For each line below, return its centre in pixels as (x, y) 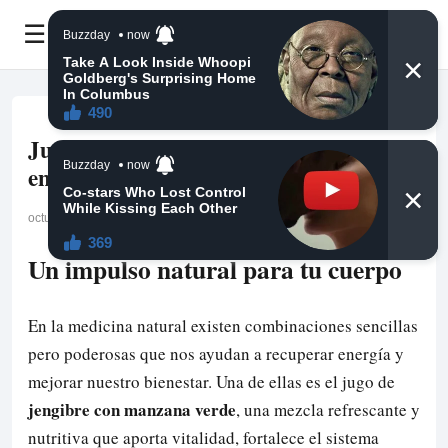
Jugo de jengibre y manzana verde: (202, 149)
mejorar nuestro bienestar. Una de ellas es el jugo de (211, 382)
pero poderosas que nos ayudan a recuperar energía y (216, 354)
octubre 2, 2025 (70, 218)
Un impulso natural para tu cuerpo (215, 269)
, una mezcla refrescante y (328, 410)
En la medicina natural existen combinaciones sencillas (223, 326)
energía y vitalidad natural (160, 177)
